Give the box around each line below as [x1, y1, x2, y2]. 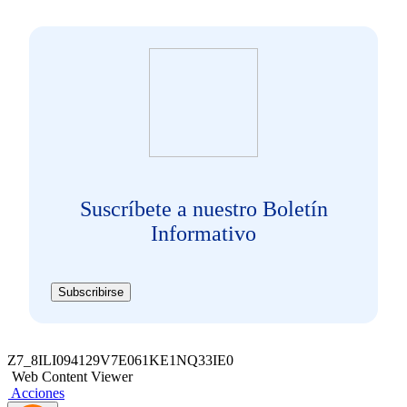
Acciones [11, 384, 65, 401]
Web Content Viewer [12, 368, 133, 384]
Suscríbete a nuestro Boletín [79, 196, 328, 221]
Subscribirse [58, 284, 124, 299]
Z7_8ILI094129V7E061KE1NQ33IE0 [7, 352, 233, 368]
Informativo [151, 221, 256, 245]
